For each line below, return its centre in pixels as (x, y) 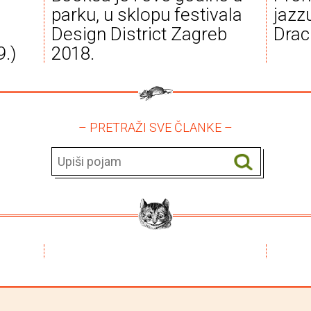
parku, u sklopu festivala (146, 14)
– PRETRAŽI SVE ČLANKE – (155, 127)
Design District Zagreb (139, 34)
